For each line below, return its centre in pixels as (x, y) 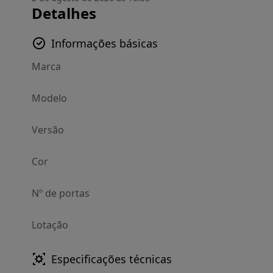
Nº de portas (61, 193)
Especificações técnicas (112, 259)
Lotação (50, 225)
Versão (48, 130)
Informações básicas (105, 43)
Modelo (49, 98)
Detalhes (64, 13)
